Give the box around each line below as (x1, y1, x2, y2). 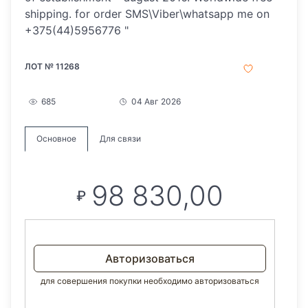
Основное (36, 133, 76, 144)
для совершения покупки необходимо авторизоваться (41, 276, 259, 287)
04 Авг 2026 (131, 96, 181, 107)
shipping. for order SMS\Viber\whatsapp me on (25, 7, 269, 21)
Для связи (100, 133, 141, 144)
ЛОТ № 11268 (25, 61, 80, 72)
